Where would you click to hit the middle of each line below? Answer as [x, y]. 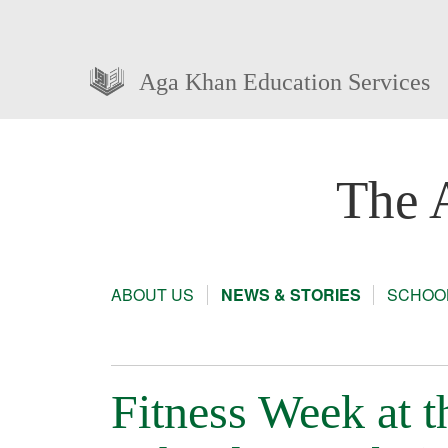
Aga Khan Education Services [284, 81]
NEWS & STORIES [290, 295]
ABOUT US [152, 295]
